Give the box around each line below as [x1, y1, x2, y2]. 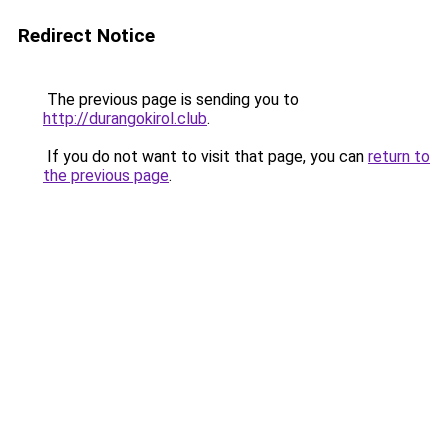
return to [368, 147, 430, 166]
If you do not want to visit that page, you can [43, 147, 368, 166]
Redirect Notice [18, 24, 155, 47]
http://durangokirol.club [43, 109, 207, 128]
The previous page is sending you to [43, 90, 299, 109]
